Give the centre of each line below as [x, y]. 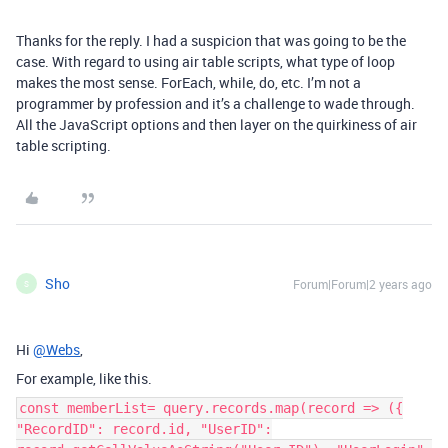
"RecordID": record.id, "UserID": [144, 429]
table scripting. [65, 145]
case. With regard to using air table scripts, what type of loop [205, 61]
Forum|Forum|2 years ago [362, 284]
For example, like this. [84, 378]
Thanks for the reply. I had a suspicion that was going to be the [211, 40]
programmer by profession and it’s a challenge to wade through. [215, 103]
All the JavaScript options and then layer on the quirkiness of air [216, 124]
